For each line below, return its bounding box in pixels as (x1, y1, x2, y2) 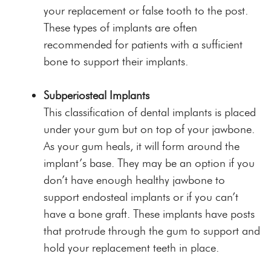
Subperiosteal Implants (44, 88, 149, 103)
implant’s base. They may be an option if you (44, 156, 255, 171)
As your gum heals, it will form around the (44, 139, 240, 154)
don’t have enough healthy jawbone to (44, 173, 225, 188)
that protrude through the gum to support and (44, 224, 260, 238)
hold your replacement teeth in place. (44, 241, 219, 255)
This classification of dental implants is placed (44, 105, 256, 120)
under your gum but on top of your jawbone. (44, 122, 255, 137)
